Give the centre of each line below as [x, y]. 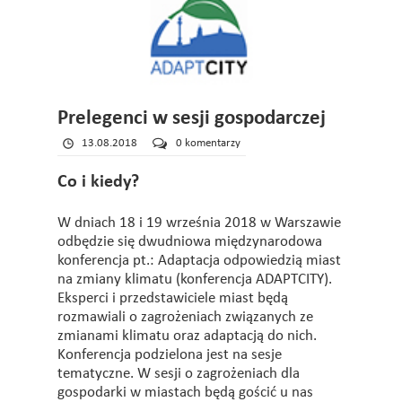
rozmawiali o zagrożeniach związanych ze [185, 317]
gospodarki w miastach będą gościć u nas [185, 393]
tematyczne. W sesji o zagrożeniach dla [179, 374]
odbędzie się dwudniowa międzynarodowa [190, 242]
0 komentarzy [208, 143]
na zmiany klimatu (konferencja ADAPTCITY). [195, 280]
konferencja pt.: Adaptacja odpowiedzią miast [199, 261]
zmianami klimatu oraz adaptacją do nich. [187, 336]
